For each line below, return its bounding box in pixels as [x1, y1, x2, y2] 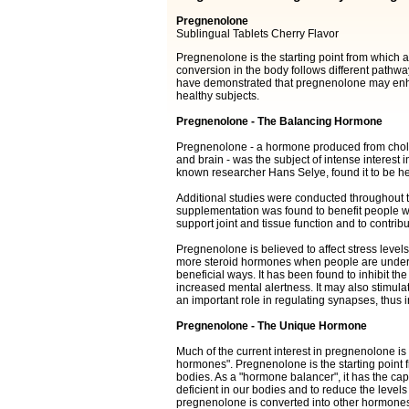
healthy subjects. [175, 89, 259, 103]
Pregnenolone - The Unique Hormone [175, 320, 367, 333]
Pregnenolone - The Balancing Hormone [175, 115, 383, 129]
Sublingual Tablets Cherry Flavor [175, 27, 339, 41]
